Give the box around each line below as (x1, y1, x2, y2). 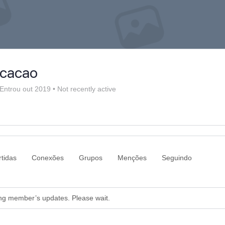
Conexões (32, 154, 64, 162)
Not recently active (55, 85, 116, 93)
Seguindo (162, 154, 192, 162)
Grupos (79, 154, 102, 162)
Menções (118, 154, 147, 162)
